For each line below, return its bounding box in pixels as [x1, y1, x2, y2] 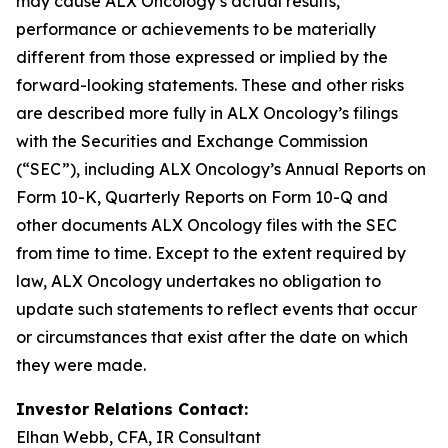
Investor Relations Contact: [16, 399, 248, 419]
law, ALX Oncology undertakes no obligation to [16, 271, 381, 291]
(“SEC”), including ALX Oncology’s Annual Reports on [16, 159, 426, 179]
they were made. [16, 355, 146, 375]
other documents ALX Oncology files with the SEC [16, 215, 397, 235]
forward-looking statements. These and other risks [16, 75, 404, 95]
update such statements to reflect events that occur [16, 299, 417, 319]
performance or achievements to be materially [16, 19, 376, 39]
